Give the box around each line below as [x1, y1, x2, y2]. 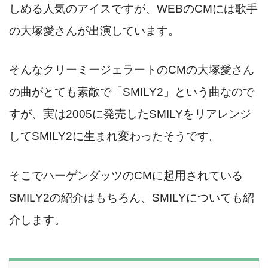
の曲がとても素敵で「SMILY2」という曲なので [9, 86, 254, 99]
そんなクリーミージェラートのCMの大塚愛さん [9, 63, 254, 77]
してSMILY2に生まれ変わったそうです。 [9, 130, 220, 143]
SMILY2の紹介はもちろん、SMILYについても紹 [9, 191, 254, 205]
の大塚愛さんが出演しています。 [9, 24, 179, 37]
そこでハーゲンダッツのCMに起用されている [9, 169, 243, 182]
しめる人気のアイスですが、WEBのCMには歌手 [9, 2, 258, 15]
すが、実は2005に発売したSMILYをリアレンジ [9, 108, 251, 121]
